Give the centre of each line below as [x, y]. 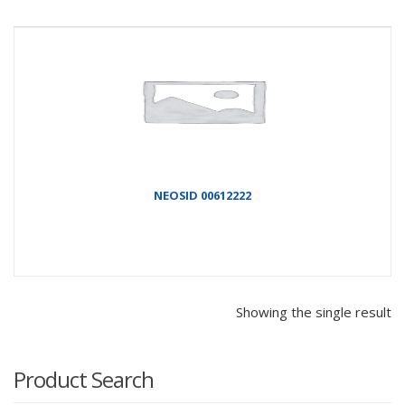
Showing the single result [314, 311]
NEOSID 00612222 [202, 195]
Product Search [84, 379]
